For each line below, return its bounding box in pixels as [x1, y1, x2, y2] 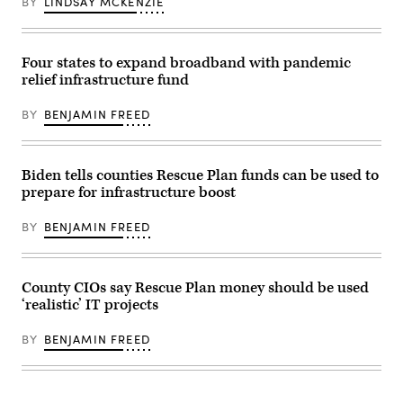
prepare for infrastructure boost [22, 183, 236, 203]
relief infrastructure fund [22, 70, 189, 91]
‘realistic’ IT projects [22, 295, 158, 316]
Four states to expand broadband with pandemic [22, 53, 351, 74]
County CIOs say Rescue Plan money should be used [22, 278, 369, 299]
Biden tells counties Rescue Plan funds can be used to [22, 166, 379, 186]
